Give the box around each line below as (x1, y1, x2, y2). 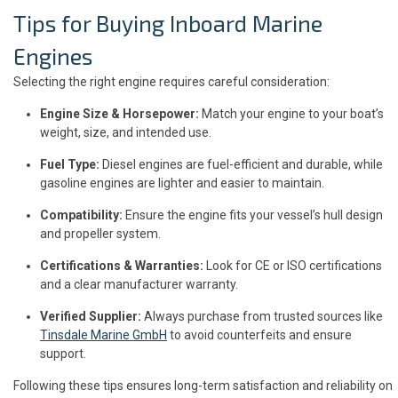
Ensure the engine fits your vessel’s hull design (123, 208, 383, 223)
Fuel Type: (40, 157, 99, 172)
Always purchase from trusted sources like (141, 309, 383, 324)
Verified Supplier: (40, 309, 141, 324)
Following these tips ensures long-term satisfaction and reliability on (13, 378, 393, 394)
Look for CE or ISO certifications (203, 259, 382, 274)
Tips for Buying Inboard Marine (13, 10, 322, 37)
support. (40, 346, 86, 362)
